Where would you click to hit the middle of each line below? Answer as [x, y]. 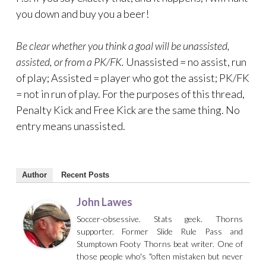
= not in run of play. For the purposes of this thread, [130, 94]
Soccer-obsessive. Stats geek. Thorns [160, 219]
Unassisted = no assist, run [186, 62]
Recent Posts [85, 175]
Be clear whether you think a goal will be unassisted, [123, 46]
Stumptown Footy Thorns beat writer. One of [160, 244]
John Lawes [104, 202]
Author [34, 175]
